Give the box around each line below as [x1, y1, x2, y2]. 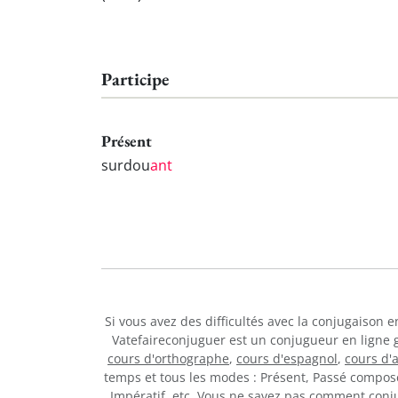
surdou [101, 155, 150, 175]
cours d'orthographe [107, 349, 229, 367]
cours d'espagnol [236, 349, 338, 367]
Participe [101, 68, 169, 92]
